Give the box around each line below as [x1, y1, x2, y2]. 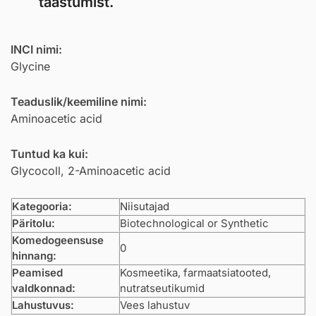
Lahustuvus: [12, 298, 74, 312]
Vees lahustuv [120, 298, 190, 312]
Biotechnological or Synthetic [120, 216, 269, 230]
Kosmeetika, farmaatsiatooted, [120, 265, 271, 279]
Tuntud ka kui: [11, 146, 88, 161]
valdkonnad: [12, 281, 75, 295]
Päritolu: [12, 216, 55, 230]
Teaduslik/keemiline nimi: [11, 94, 147, 109]
